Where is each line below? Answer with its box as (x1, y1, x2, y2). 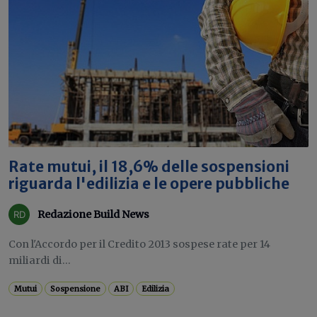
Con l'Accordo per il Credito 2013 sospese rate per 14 (8, 238, 270, 250)
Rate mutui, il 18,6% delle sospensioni (8, 158, 289, 176)
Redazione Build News (38, 207, 149, 221)
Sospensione (50, 284, 101, 294)
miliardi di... (8, 254, 71, 267)
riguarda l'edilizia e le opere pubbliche (8, 175, 289, 193)
